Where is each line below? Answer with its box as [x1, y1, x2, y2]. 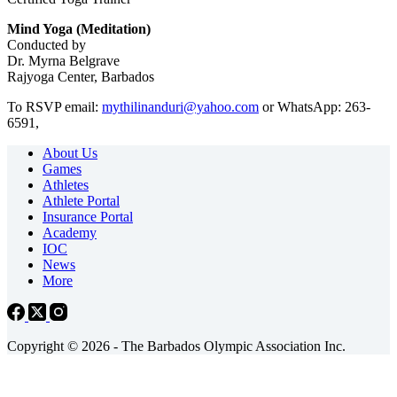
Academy [43, 225, 97, 241]
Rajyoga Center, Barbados [7, 69, 154, 85]
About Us [43, 145, 97, 161]
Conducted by [7, 37, 86, 53]
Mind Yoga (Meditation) [7, 21, 151, 37]
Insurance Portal [43, 209, 133, 225]
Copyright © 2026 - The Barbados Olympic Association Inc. [7, 339, 346, 354]
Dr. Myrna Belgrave [7, 53, 120, 69]
